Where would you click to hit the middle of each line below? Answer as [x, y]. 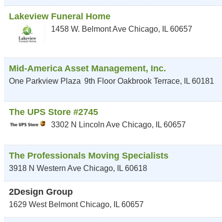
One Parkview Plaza [46, 81]
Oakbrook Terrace [149, 81]
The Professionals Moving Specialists [89, 156]
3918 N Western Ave [45, 168]
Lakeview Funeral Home [60, 16]
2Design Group [41, 192]
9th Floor [101, 81]
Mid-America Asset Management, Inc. [87, 68]
